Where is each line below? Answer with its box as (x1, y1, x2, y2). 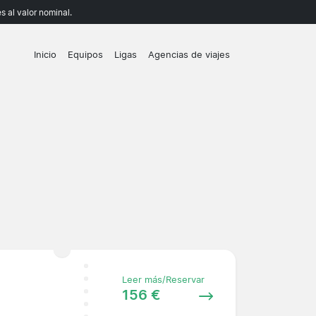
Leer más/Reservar (121, 274, 205, 285)
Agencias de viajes (148, 49, 230, 61)
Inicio (34, 49, 56, 61)
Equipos (68, 49, 103, 61)
